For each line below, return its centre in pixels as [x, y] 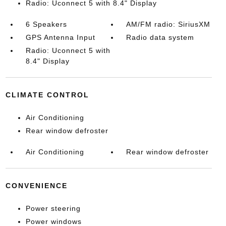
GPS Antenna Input [60, 38]
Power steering [53, 209]
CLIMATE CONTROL [47, 95]
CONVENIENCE [36, 186]
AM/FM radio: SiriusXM [168, 24]
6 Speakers [46, 24]
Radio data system [160, 38]
